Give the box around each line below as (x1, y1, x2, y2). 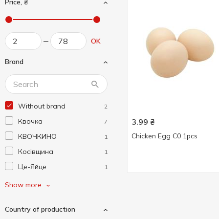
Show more (5, 180, 42, 189)
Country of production (5, 205, 75, 214)
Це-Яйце (18, 162, 46, 171)
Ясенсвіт (18, 177, 46, 186)
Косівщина (18, 147, 53, 156)
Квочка (18, 117, 43, 126)
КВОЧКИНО (18, 132, 57, 141)
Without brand (18, 102, 66, 110)
